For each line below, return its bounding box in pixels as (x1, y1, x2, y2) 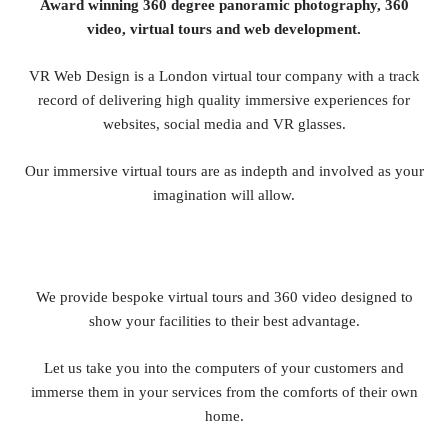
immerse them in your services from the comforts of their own (30, 383, 418, 401)
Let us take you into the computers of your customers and (44, 359, 404, 377)
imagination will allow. (153, 185, 295, 203)
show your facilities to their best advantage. (88, 312, 360, 330)
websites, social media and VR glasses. (102, 114, 346, 132)
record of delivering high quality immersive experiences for (38, 90, 410, 108)
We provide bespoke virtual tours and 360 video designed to (35, 288, 413, 306)
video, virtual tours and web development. (87, 19, 361, 37)
